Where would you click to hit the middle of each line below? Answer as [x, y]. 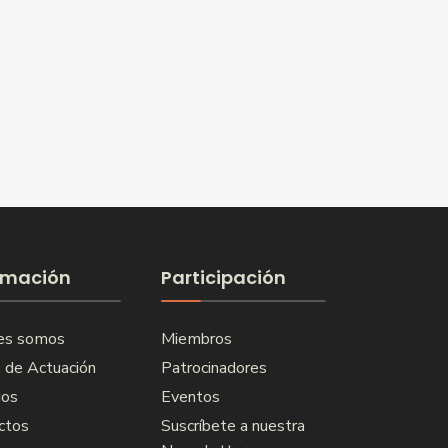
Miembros [196, 339]
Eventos [190, 397]
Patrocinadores [213, 368]
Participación [223, 277]
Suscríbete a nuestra [232, 426]
